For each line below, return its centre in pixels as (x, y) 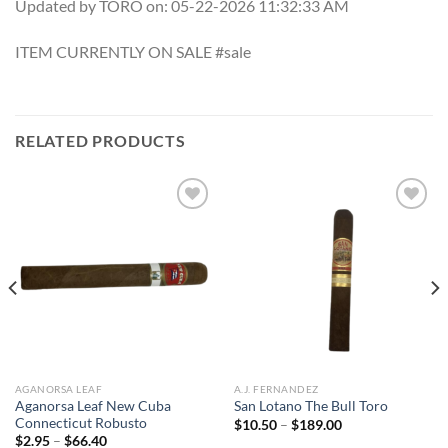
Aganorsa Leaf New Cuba (92, 405)
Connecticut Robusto (80, 422)
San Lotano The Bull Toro (310, 406)
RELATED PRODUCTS (100, 140)
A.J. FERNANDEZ (276, 388)
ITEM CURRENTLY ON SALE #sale (133, 52)
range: (360, 436)
